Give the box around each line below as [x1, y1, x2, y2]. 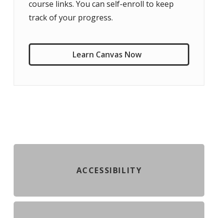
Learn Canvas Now [73, 49, 142, 60]
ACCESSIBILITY [76, 165, 142, 176]
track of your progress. [29, 12, 113, 23]
